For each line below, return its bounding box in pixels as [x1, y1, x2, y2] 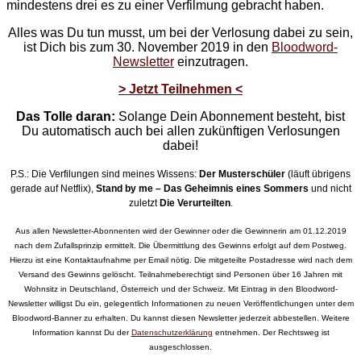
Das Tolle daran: [16, 109, 115, 123]
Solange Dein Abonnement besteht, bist [115, 109, 345, 123]
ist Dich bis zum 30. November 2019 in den [23, 39, 272, 54]
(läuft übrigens [285, 168, 351, 180]
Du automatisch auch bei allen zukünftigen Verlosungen [21, 123, 340, 138]
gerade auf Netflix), [10, 182, 96, 194]
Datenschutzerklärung [131, 327, 213, 337]
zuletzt [128, 197, 160, 209]
